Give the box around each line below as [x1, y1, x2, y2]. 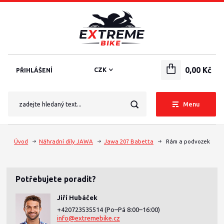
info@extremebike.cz [56, 214, 120, 221]
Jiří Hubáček [56, 193, 97, 201]
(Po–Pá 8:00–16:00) [104, 205, 160, 213]
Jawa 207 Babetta [103, 138, 153, 144]
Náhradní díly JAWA [39, 138, 93, 144]
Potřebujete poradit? [15, 174, 96, 184]
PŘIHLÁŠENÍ [16, 66, 52, 73]
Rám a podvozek [164, 138, 210, 144]
